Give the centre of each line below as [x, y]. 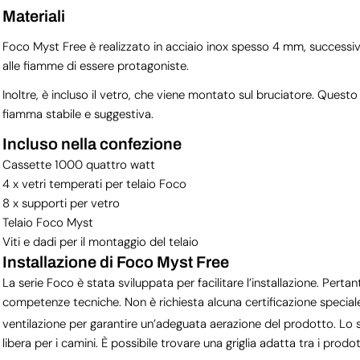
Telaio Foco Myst [47, 223]
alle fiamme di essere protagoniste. [95, 66]
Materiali [33, 16]
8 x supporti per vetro [61, 203]
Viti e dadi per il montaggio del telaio [100, 242]
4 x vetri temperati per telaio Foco [94, 184]
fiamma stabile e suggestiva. [78, 114]
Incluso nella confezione [92, 144]
